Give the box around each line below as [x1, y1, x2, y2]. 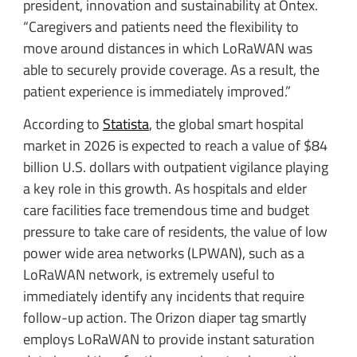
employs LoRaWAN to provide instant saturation [22, 328, 315, 351]
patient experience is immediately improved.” [22, 80, 291, 102]
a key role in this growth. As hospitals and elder [22, 178, 307, 200]
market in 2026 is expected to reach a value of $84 [22, 135, 328, 157]
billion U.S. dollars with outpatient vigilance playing [22, 156, 328, 178]
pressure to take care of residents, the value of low [22, 221, 328, 243]
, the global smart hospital [148, 113, 304, 135]
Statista [102, 113, 149, 135]
